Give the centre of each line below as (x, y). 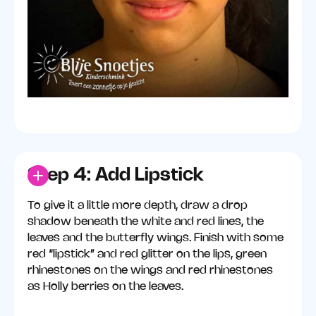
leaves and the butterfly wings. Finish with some (156, 238)
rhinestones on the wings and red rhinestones (151, 270)
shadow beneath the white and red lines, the (146, 221)
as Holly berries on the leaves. (106, 286)
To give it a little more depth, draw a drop (138, 205)
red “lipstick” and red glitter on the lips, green (147, 254)
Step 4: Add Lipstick (116, 176)
